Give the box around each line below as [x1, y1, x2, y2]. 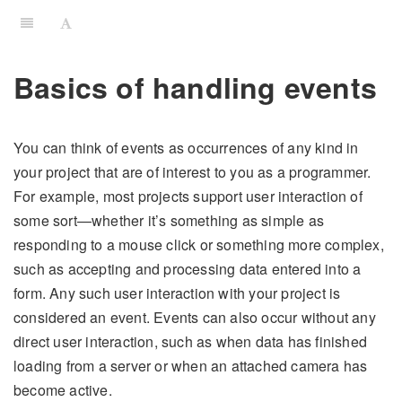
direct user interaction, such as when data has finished [13, 331, 368, 353]
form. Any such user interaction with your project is [13, 283, 341, 304]
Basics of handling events [13, 66, 377, 108]
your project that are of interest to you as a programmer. [13, 162, 371, 183]
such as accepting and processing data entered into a [13, 258, 362, 280]
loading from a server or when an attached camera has [13, 355, 368, 377]
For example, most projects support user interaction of [13, 186, 363, 207]
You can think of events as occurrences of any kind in [13, 137, 359, 159]
